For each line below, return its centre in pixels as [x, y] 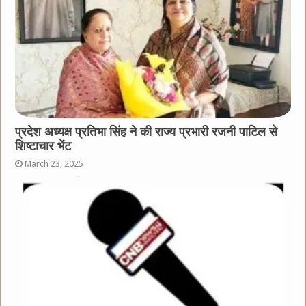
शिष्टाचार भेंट [43, 146]
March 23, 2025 [54, 163]
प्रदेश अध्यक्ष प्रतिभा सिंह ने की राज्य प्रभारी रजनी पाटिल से [147, 131]
